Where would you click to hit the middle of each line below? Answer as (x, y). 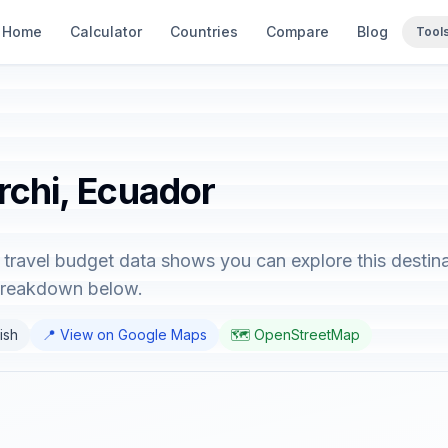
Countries (204, 31)
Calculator (106, 31)
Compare (297, 31)
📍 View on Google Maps (124, 334)
